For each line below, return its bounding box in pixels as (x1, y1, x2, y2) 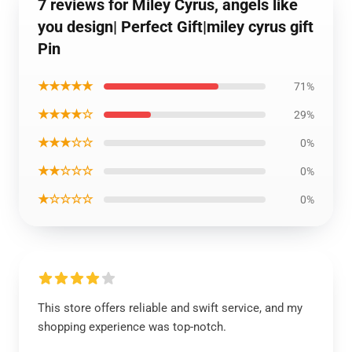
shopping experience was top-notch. (38, 320, 226, 334)
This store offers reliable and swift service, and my (38, 301, 302, 315)
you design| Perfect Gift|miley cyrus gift (38, 17, 313, 36)
